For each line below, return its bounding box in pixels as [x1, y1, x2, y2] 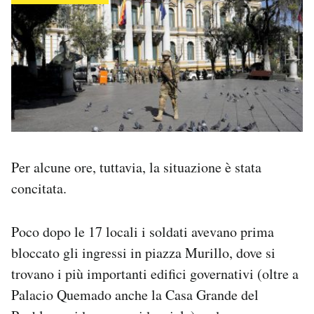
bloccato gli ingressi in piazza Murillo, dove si [11, 243, 275, 263]
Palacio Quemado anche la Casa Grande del [11, 285, 259, 305]
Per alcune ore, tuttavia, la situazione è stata [11, 158, 261, 177]
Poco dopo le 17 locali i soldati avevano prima [11, 222, 274, 242]
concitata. [11, 179, 67, 198]
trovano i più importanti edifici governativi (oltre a [11, 264, 299, 284]
